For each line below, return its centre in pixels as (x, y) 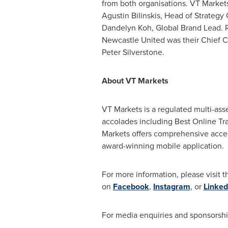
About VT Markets (135, 81)
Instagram (172, 187)
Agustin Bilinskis (131, 16)
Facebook (131, 187)
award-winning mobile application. (163, 146)
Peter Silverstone (132, 52)
